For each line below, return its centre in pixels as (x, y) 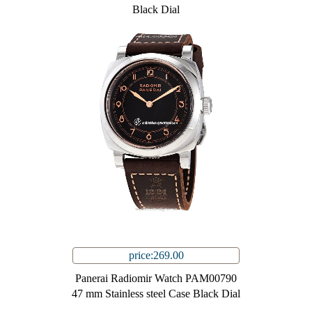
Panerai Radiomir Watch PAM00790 (156, 279)
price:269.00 (156, 256)
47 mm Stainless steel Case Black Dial (156, 294)
